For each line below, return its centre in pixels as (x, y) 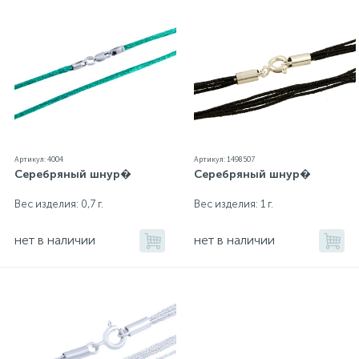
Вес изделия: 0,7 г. (59, 204)
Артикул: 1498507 (224, 160)
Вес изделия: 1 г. (234, 204)
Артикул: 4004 (39, 160)
